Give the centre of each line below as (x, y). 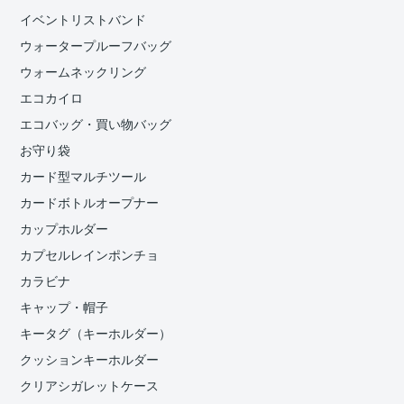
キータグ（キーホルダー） (96, 334)
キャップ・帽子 (64, 308)
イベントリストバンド (83, 20)
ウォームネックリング (83, 73)
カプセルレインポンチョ (90, 256)
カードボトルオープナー (90, 203)
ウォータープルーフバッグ (96, 46)
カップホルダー (64, 230)
